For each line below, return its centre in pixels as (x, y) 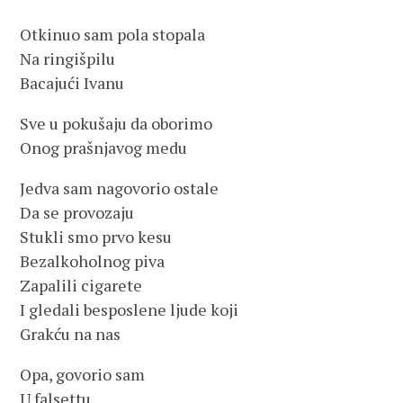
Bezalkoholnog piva (93, 261)
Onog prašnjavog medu (104, 148)
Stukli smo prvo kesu (96, 237)
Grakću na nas (71, 334)
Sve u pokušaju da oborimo (116, 123)
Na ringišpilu (68, 58)
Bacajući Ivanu (72, 83)
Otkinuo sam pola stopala (113, 34)
